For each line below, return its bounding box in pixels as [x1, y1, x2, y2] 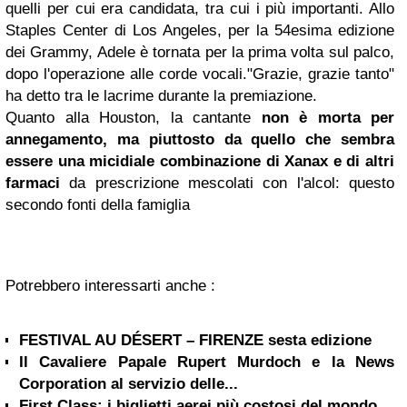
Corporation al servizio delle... [19, 375, 238, 393]
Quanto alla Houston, [5, 109, 171, 127]
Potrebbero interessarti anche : [5, 277, 215, 295]
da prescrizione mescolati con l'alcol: [60, 174, 349, 193]
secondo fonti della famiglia [5, 196, 190, 214]
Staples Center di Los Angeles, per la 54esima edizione [5, 22, 394, 40]
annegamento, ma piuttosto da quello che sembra [5, 131, 394, 149]
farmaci [5, 174, 60, 193]
